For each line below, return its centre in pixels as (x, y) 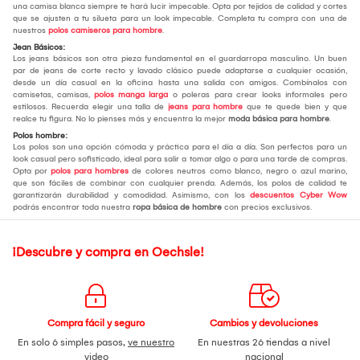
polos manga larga (131, 94)
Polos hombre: (40, 135)
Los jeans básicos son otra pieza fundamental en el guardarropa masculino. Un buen (180, 58)
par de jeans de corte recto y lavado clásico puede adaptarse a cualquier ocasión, (180, 70)
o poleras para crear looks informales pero (258, 94)
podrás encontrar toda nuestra (73, 207)
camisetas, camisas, (53, 94)
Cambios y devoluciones (264, 323)
